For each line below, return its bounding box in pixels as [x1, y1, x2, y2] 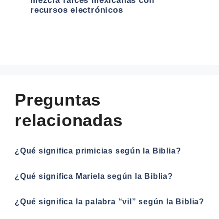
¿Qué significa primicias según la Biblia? [15, 146, 181, 155]
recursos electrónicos [30, 5, 123, 15]
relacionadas [15, 110, 123, 130]
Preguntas [15, 89, 101, 109]
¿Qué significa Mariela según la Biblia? [15, 172, 173, 180]
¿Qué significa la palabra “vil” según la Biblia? [15, 197, 204, 206]
